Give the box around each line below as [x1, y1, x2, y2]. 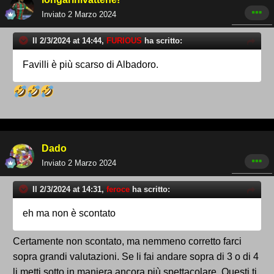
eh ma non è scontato [23, 208, 116, 219]
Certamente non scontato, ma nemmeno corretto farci [13, 236, 242, 247]
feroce [106, 185, 130, 194]
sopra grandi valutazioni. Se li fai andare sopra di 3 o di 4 [13, 251, 259, 262]
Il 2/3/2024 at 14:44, [32, 36, 106, 46]
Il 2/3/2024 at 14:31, [32, 185, 106, 194]
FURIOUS [106, 36, 142, 46]
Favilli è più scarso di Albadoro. [23, 59, 158, 70]
